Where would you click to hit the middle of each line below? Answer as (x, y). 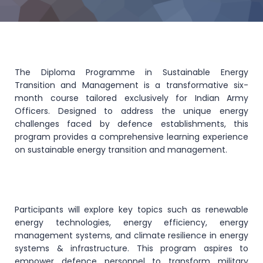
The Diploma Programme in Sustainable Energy (131, 72)
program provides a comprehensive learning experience (131, 137)
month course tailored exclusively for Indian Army (131, 98)
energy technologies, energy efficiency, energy (131, 222)
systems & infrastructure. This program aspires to (131, 248)
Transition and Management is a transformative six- (131, 85)
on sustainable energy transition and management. (121, 150)
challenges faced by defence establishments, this (131, 124)
